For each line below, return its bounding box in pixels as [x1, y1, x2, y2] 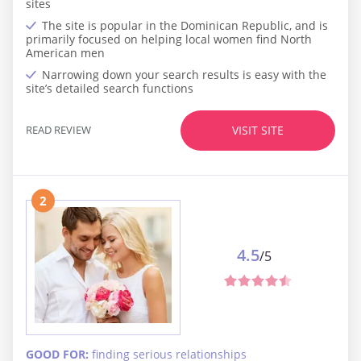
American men [26, 44, 105, 60]
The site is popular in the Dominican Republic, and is [42, 17, 328, 33]
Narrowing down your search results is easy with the [42, 66, 326, 82]
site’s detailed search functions [26, 80, 193, 96]
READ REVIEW [26, 122, 91, 138]
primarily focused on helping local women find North [26, 31, 312, 47]
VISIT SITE [232, 122, 284, 139]
